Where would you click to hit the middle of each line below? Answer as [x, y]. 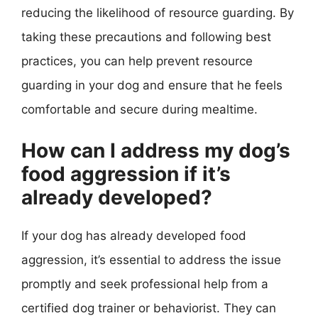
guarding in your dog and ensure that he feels [152, 85]
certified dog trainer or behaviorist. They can [149, 308]
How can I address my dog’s [156, 150]
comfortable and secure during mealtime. [139, 109]
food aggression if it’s [126, 174]
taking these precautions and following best [146, 37]
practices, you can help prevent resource [137, 61]
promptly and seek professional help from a [145, 284]
